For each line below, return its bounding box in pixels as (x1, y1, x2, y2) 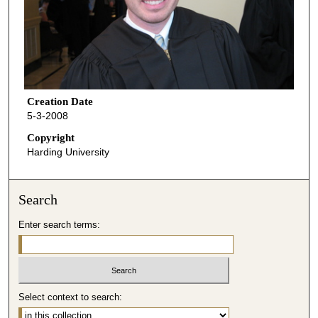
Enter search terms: (18, 219, 101, 230)
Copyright (26, 132, 75, 144)
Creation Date (26, 95, 93, 107)
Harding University (26, 146, 109, 158)
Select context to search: (18, 292, 123, 303)
